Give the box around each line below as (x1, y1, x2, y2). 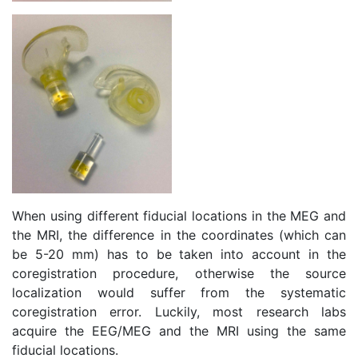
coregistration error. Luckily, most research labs (12, 304, 346, 320)
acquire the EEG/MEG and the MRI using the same (12, 323, 346, 340)
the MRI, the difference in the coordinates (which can (12, 227, 346, 244)
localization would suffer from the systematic (12, 284, 346, 301)
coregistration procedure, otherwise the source (12, 265, 346, 282)
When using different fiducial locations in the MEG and (12, 208, 346, 225)
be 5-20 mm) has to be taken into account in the (12, 246, 346, 263)
